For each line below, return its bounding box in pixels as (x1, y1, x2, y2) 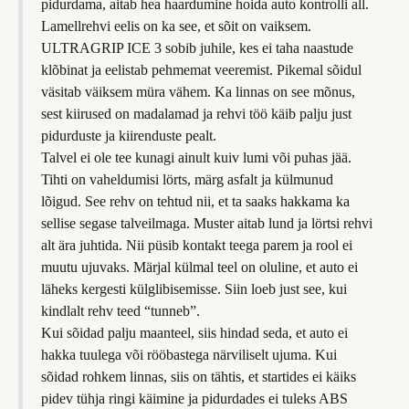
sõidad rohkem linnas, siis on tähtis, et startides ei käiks (41, 369, 356, 384)
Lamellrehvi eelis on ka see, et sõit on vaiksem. (41, 18, 311, 34)
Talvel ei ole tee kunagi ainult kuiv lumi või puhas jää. (41, 150, 351, 165)
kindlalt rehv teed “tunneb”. (41, 303, 200, 319)
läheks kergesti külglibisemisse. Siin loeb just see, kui (41, 281, 347, 297)
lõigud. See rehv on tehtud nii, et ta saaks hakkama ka (41, 194, 350, 209)
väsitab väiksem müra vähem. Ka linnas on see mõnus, (41, 84, 355, 100)
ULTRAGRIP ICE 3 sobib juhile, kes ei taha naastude (41, 40, 353, 56)
